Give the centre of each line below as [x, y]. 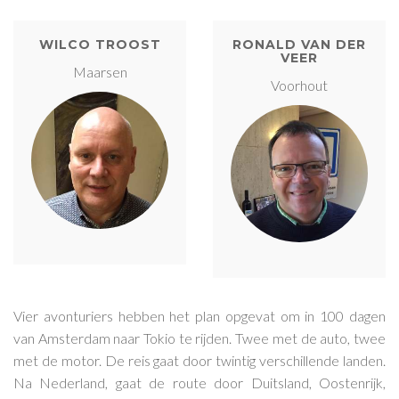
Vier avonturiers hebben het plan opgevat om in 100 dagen [199, 315]
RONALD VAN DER [299, 44]
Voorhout [299, 85]
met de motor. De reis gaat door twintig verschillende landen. [199, 360]
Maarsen [100, 71]
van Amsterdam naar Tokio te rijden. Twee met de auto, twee [199, 338]
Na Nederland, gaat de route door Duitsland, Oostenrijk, [199, 382]
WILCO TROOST [100, 44]
